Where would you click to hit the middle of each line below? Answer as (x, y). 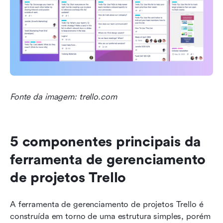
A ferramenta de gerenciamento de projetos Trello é (107, 204)
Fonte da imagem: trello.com (63, 97)
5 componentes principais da (106, 142)
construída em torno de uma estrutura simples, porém (110, 216)
